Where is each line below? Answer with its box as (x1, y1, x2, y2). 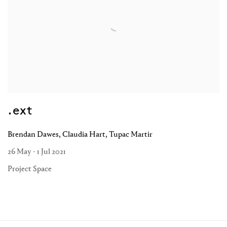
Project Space (8, 164, 52, 174)
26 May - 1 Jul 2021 (8, 146, 66, 157)
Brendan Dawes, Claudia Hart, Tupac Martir (8, 129, 153, 139)
